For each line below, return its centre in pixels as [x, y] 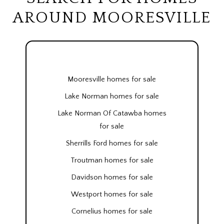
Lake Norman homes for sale [112, 97]
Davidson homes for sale [112, 178]
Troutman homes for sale [112, 161]
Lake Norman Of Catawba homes [112, 114]
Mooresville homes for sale [112, 80]
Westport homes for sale [112, 195]
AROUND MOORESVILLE [112, 17]
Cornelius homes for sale [112, 212]
